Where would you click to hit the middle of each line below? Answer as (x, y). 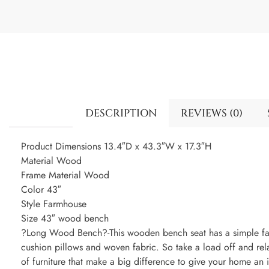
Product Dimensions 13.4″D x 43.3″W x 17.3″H (116, 147)
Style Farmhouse (54, 204)
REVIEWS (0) (212, 113)
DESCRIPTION (121, 113)
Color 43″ (41, 190)
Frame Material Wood (65, 175)
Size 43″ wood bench (65, 219)
